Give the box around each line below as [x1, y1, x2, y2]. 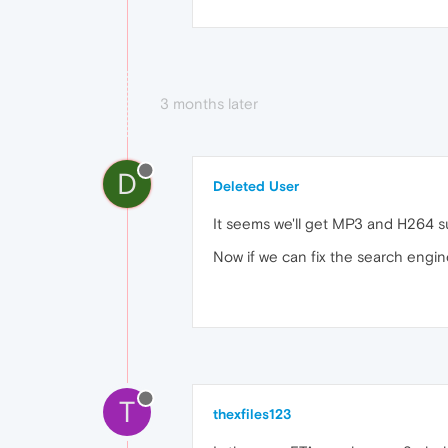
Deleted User [213, 177, 299, 194]
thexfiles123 [213, 405, 291, 422]
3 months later [160, 94, 258, 112]
